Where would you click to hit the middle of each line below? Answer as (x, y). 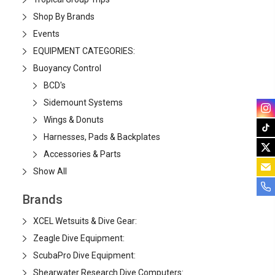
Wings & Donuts (73, 120)
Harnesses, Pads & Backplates (102, 137)
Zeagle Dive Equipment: (79, 238)
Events (46, 34)
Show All (50, 171)
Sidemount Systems (83, 103)
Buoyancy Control (67, 68)
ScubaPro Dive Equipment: (84, 255)
